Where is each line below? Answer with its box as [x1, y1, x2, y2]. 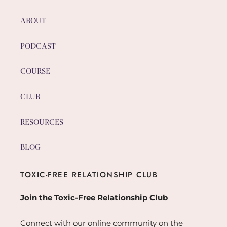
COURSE [20, 67, 50, 77]
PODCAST [20, 42, 56, 51]
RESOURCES [20, 118, 63, 127]
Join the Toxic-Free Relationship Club [20, 193, 168, 203]
